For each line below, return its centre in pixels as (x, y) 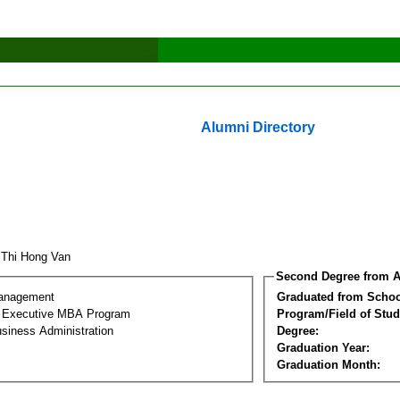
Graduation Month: (329, 364)
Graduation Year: (323, 347)
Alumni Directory (258, 127)
